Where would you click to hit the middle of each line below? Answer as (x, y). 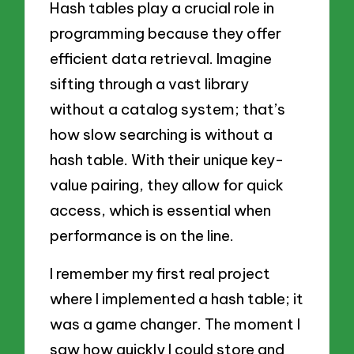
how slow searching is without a (162, 135)
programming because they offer (166, 34)
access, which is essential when (161, 211)
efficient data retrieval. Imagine (161, 59)
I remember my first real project (160, 273)
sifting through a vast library (150, 84)
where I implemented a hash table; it (177, 298)
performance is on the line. (142, 236)
